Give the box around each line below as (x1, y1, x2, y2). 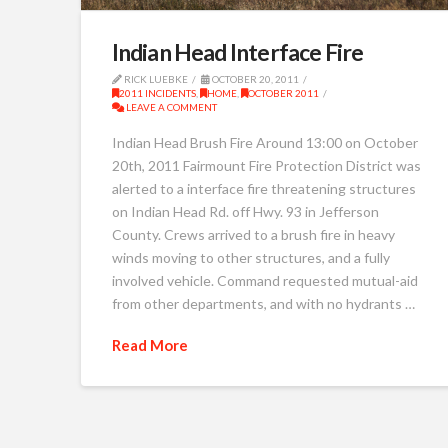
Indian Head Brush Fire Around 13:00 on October (111, 134, 418, 152)
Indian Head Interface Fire (111, 37, 364, 66)
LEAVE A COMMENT (123, 100, 217, 113)
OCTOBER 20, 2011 (209, 72, 299, 85)
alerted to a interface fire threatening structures (111, 180, 416, 198)
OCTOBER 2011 (247, 86, 319, 99)
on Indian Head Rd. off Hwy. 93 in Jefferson (111, 203, 379, 221)
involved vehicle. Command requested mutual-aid (111, 272, 418, 290)
